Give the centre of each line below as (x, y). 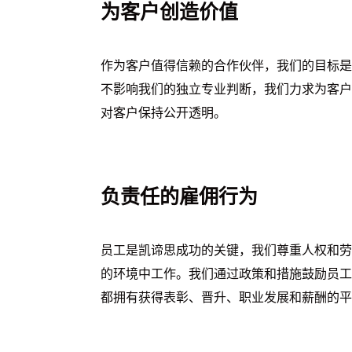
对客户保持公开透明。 (163, 114)
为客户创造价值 (169, 14)
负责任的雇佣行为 (179, 198)
